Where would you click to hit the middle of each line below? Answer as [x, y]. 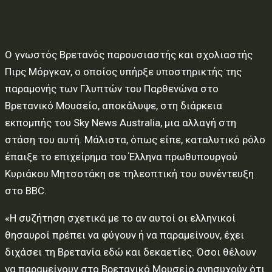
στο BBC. [26, 191]
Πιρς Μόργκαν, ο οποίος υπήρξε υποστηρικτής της [123, 72]
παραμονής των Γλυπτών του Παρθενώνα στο [112, 89]
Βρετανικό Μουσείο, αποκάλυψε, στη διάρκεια [114, 106]
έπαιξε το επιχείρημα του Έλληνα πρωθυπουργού [121, 157]
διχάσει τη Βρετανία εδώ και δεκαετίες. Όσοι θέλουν [131, 252]
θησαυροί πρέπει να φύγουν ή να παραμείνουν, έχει [124, 235]
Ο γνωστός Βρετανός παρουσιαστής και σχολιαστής [129, 55]
